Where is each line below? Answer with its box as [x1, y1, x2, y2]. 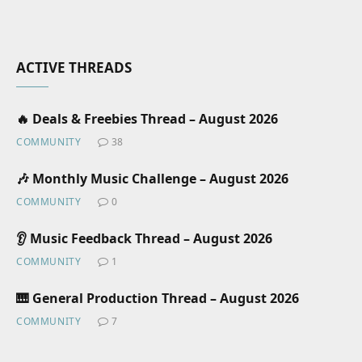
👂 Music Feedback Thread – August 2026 [16, 229, 272, 247]
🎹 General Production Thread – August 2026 [16, 289, 299, 307]
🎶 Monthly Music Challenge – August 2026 [16, 170, 288, 187]
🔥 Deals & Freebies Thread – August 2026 [16, 110, 278, 128]
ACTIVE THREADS [16, 58, 132, 77]
